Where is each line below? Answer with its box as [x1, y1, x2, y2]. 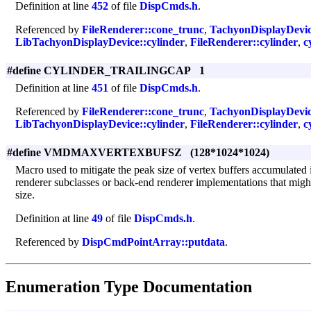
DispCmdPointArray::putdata [82, 235, 225, 248]
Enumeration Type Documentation [6, 278, 252, 296]
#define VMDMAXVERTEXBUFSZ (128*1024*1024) [7, 146, 269, 158]
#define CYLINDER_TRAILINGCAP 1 [7, 64, 205, 76]
